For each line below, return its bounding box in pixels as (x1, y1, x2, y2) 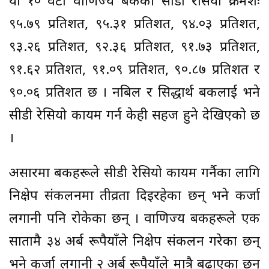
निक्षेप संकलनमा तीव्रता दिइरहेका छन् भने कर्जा (9, 187, 260, 205)
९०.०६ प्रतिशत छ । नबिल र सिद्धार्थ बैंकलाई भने (9, 84, 260, 102)
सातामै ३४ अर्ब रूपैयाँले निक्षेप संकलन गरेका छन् (9, 233, 260, 251)
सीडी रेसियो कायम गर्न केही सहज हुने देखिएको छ (9, 107, 260, 125)
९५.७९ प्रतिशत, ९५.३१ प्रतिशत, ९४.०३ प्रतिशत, (9, 16, 260, 34)
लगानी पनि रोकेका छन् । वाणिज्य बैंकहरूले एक (9, 210, 260, 228)
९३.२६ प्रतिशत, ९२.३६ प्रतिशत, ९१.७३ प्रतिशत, (9, 38, 260, 56)
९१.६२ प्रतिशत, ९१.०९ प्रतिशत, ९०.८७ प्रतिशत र (9, 61, 260, 79)
